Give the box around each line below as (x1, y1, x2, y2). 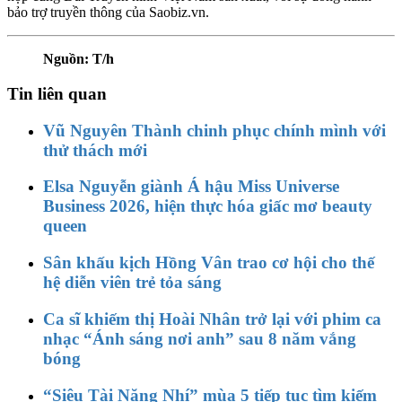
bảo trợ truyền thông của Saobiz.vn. (7, 4, 209, 21)
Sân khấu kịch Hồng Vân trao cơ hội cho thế (43, 253, 374, 273)
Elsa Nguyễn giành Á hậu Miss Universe (43, 177, 339, 197)
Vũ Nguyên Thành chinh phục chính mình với (43, 120, 386, 140)
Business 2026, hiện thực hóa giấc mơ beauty (43, 197, 372, 216)
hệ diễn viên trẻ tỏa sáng (43, 273, 222, 293)
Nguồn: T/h (43, 51, 114, 67)
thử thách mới (43, 140, 147, 160)
